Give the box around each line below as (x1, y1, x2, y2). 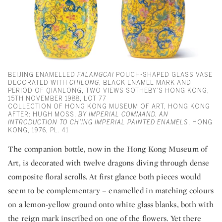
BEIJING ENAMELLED (8, 71, 77, 79)
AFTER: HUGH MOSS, (8, 111, 78, 118)
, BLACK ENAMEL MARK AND (99, 79, 191, 87)
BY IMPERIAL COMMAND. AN (78, 111, 168, 118)
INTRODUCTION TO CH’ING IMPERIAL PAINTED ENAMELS (8, 119, 188, 126)
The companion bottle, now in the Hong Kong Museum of (8, 144, 208, 155)
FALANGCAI (77, 71, 114, 79)
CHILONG (69, 79, 99, 87)
